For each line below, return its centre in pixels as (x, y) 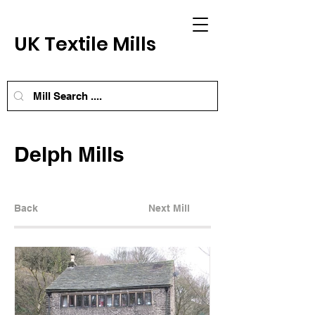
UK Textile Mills (87, 44)
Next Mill (169, 208)
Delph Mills (69, 154)
